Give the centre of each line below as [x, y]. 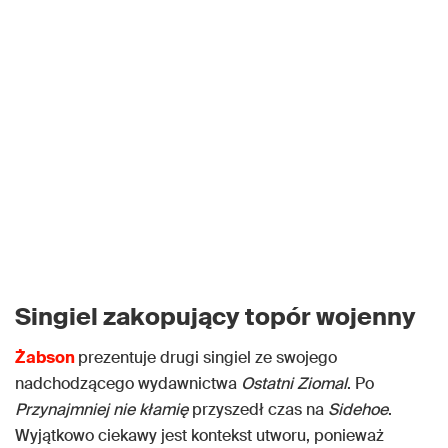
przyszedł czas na [258, 410]
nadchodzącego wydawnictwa [128, 384]
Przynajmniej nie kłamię [101, 410]
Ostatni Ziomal [294, 384]
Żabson [45, 358]
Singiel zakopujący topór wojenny [215, 317]
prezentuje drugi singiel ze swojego [207, 358]
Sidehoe [358, 410]
